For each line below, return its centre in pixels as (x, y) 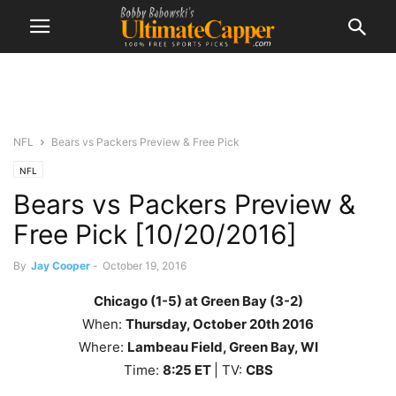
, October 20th (233, 324)
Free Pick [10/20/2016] (155, 234)
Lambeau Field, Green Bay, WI (222, 347)
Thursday (156, 324)
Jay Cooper (61, 266)
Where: (103, 347)
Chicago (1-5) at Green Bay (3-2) (198, 301)
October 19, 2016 (145, 266)
